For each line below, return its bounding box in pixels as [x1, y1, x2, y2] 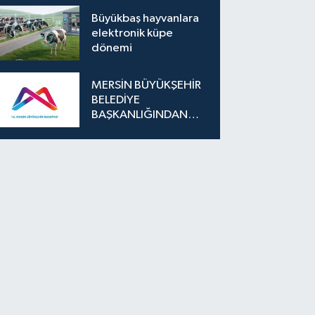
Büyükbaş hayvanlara [91, 12, 200, 25]
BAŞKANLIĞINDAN [91, 108, 188, 121]
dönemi [91, 41, 133, 54]
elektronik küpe [91, 27, 174, 39]
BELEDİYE [91, 94, 141, 106]
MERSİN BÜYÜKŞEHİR [91, 79, 202, 91]
